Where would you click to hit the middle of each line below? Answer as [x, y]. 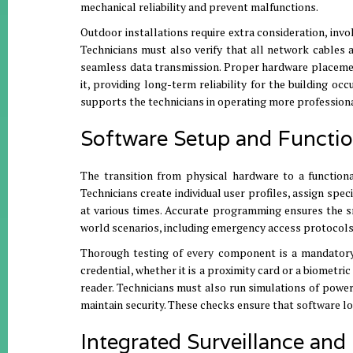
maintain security [122, 305]
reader [96, 288]
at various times [121, 210]
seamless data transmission [150, 67]
